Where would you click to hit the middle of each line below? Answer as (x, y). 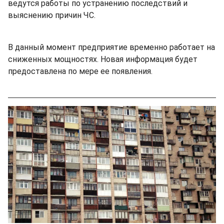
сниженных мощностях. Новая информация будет (103, 59)
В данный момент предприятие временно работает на (111, 47)
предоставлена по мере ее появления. (80, 71)
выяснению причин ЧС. (52, 15)
